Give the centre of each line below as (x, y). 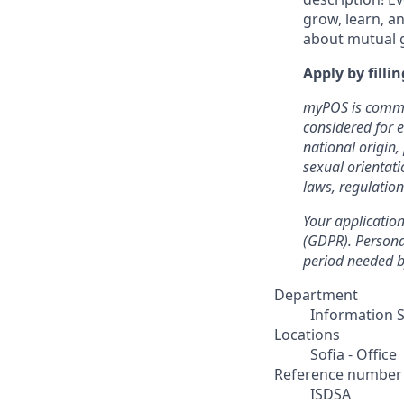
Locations (307, 335)
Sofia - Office (353, 354)
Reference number (338, 374)
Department (316, 295)
